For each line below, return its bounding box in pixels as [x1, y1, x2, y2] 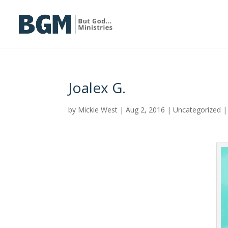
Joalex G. [68, 78, 126, 97]
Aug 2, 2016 [126, 105, 165, 115]
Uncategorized [173, 105, 221, 115]
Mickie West [78, 105, 118, 115]
